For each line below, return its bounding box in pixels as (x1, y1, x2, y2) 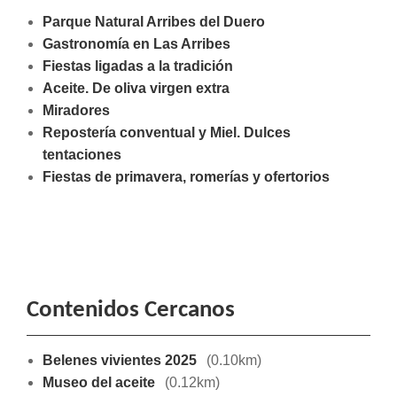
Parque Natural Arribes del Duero (42, 14, 265, 30)
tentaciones (42, 147, 121, 163)
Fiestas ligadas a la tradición (42, 58, 233, 74)
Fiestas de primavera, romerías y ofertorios (42, 169, 330, 185)
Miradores (42, 103, 110, 119)
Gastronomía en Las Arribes (42, 36, 230, 52)
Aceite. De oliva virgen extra (42, 81, 230, 97)
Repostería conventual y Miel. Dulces (42, 125, 291, 141)
